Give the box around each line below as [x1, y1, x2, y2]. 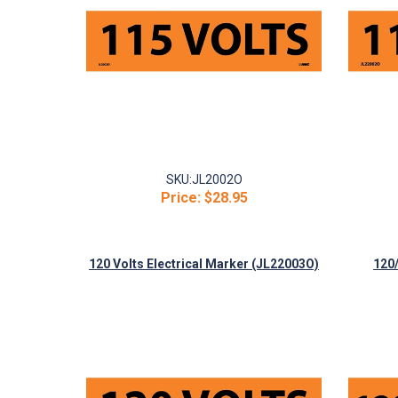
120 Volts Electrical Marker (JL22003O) [89, 257, 319, 271]
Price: [160, 189, 201, 206]
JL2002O [191, 172, 243, 187]
